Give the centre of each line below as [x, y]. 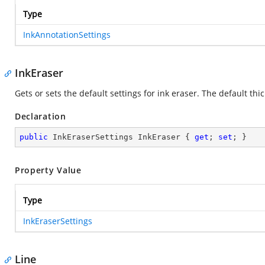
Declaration [41, 116]
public [34, 137]
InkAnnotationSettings [67, 35]
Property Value [48, 170]
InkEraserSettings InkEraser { [121, 137]
